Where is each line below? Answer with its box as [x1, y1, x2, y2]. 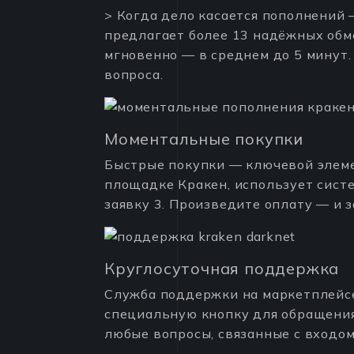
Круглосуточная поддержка [104, 258, 340, 278]
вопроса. [104, 66, 164, 82]
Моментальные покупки [104, 129, 303, 149]
